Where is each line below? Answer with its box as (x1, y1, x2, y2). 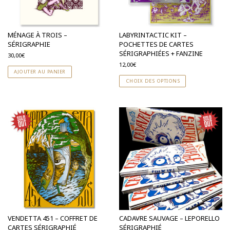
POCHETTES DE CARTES (119, 40, 194, 49)
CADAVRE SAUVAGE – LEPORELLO (119, 213, 220, 223)
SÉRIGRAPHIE (8, 40, 50, 49)
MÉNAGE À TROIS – (8, 30, 67, 40)
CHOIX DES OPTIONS (125, 78, 180, 85)
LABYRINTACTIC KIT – (119, 30, 187, 40)
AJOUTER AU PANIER (14, 68, 66, 75)
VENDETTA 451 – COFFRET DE (8, 213, 98, 223)
